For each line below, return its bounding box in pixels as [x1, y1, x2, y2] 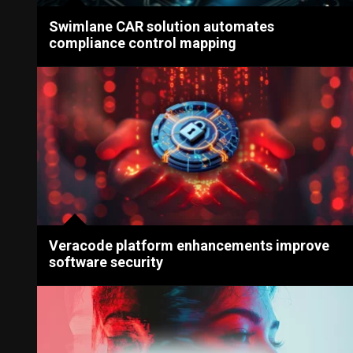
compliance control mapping [49, 35, 237, 52]
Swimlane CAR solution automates [49, 18, 275, 35]
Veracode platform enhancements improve [49, 236, 330, 254]
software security [49, 253, 164, 270]
